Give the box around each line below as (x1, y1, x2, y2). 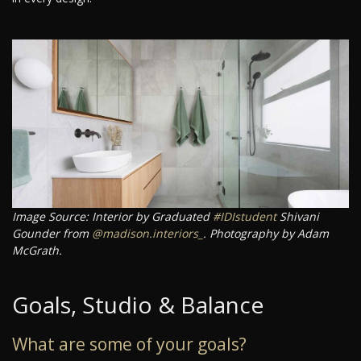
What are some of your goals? (12, 333, 247, 356)
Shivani (276, 209, 319, 225)
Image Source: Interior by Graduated (12, 209, 213, 225)
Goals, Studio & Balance (12, 289, 263, 321)
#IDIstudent (213, 209, 276, 225)
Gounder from (12, 226, 92, 242)
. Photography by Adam (203, 226, 329, 242)
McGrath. (12, 243, 62, 259)
